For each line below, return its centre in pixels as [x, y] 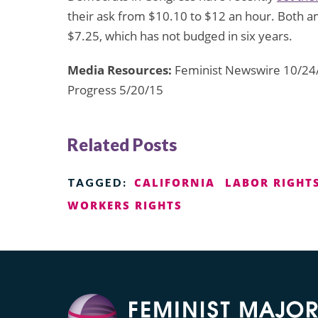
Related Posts [122, 144]
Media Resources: [120, 70]
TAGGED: [97, 182]
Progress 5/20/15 [115, 90]
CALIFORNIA [175, 182]
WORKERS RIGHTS [125, 205]
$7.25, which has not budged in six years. [180, 36]
